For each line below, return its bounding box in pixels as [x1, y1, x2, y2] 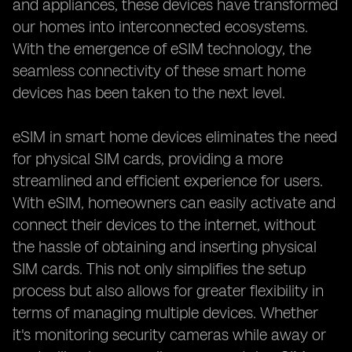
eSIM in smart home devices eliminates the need [13, 127, 337, 146]
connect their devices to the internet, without [13, 215, 316, 234]
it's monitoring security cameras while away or [13, 325, 326, 344]
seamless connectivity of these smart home [13, 61, 306, 80]
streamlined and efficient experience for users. [13, 171, 323, 190]
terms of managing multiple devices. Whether [13, 303, 318, 322]
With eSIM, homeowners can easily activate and [13, 193, 335, 212]
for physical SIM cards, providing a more [13, 149, 283, 168]
